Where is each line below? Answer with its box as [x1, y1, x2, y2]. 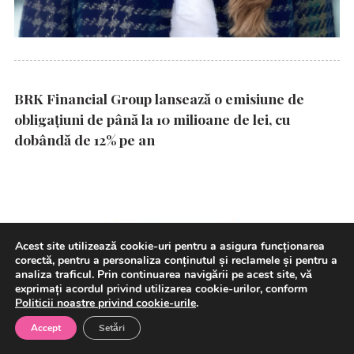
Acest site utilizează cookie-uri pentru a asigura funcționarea [15, 238, 325, 254]
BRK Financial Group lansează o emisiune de [14, 88, 304, 107]
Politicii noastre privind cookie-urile [15, 295, 196, 311]
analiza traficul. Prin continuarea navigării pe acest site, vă [15, 266, 312, 282]
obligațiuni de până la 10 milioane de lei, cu [14, 109, 290, 128]
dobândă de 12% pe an [14, 130, 155, 149]
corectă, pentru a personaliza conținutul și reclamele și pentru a [15, 252, 337, 268]
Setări [99, 322, 125, 334]
